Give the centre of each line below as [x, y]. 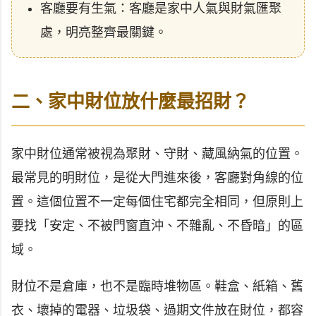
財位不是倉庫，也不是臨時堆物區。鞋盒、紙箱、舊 [157, 286]
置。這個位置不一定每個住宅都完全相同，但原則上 [157, 202]
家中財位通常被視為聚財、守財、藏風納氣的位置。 [157, 154]
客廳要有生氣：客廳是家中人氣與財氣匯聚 [161, 9]
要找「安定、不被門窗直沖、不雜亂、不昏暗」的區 [157, 226]
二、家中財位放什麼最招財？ [130, 102]
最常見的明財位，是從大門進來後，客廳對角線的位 [157, 178]
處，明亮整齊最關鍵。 [104, 33]
